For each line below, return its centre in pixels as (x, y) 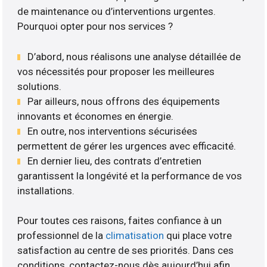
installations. (46, 190)
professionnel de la (62, 236)
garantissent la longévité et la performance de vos (130, 176)
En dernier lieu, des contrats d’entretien (115, 161)
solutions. (40, 86)
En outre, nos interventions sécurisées (113, 131)
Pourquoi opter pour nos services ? (95, 27)
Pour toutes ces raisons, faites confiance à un (120, 221)
